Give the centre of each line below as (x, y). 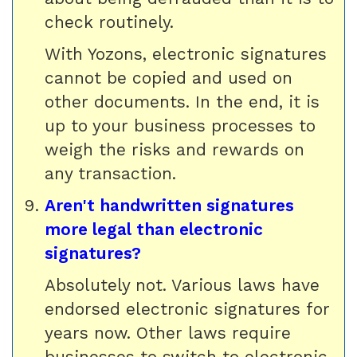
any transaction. (110, 173)
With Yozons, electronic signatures (186, 54)
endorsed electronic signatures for (187, 309)
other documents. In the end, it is (182, 102)
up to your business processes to (180, 126)
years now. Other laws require (168, 333)
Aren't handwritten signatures (169, 205)
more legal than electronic (154, 229)
